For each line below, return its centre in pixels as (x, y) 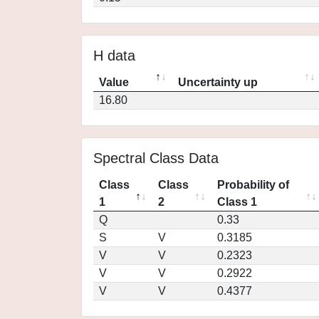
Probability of (253, 185)
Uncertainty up (218, 82)
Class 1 (237, 202)
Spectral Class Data (156, 158)
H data (114, 56)
